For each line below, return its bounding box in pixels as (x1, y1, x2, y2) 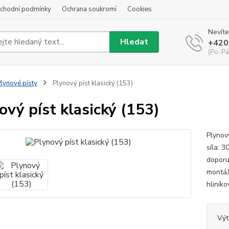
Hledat (120, 36, 149, 48)
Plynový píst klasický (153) (51, 79, 133, 88)
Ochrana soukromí (62, 5, 117, 14)
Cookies (127, 5, 152, 14)
